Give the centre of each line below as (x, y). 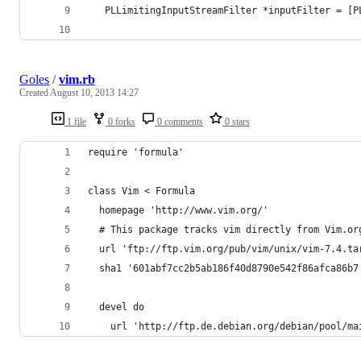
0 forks (120, 121)
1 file (75, 121)
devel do (116, 307)
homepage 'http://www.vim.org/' (178, 210)
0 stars (236, 121)
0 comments (179, 121)
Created (35, 92)
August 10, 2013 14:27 (94, 92)
